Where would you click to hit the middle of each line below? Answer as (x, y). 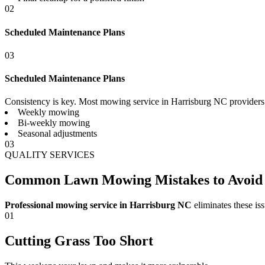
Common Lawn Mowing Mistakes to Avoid (134, 180)
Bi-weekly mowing (54, 123)
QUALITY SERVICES (50, 155)
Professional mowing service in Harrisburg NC (98, 205)
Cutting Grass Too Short (79, 241)
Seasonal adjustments (57, 134)
